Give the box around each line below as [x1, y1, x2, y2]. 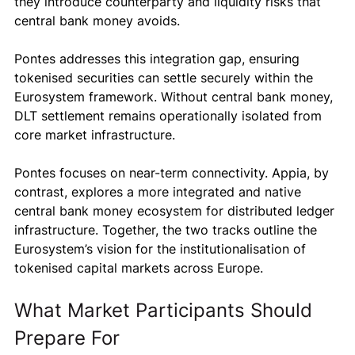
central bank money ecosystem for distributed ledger [14, 203, 338, 219]
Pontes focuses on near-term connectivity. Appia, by [14, 165, 333, 181]
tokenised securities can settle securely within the [14, 70, 317, 86]
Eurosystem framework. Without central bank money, [14, 89, 337, 105]
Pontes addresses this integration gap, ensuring [14, 51, 303, 67]
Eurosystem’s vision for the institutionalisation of [14, 241, 310, 257]
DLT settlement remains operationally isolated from [14, 108, 326, 124]
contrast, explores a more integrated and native [14, 184, 305, 200]
